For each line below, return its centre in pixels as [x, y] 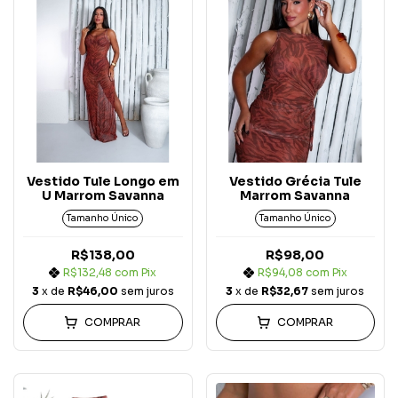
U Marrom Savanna [103, 195]
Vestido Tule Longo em [103, 181]
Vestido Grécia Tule [295, 181]
